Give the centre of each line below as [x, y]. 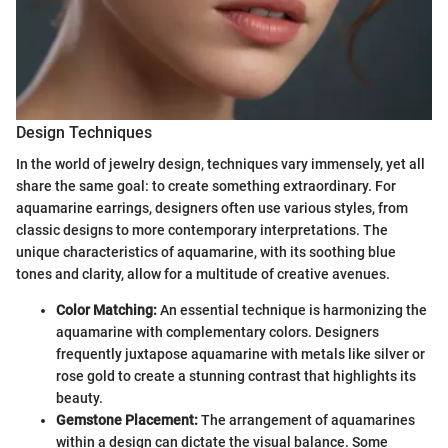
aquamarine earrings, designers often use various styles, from [212, 208]
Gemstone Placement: [127, 420]
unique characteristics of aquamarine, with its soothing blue [206, 252]
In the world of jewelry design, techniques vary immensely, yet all [220, 164]
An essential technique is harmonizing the [292, 310]
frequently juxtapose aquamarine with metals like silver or [240, 354]
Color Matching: [106, 310]
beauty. [79, 398]
